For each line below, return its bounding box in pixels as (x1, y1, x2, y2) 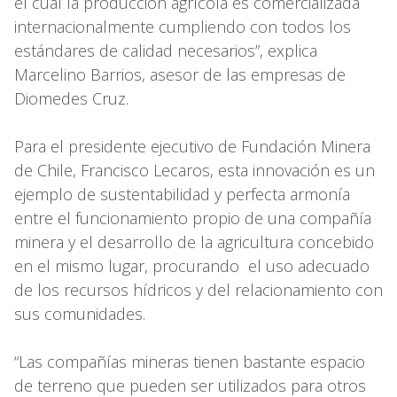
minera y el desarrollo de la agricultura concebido (14, 230, 374, 253)
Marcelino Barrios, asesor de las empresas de (14, 63, 346, 85)
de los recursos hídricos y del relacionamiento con (14, 278, 383, 300)
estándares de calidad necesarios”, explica (14, 39, 317, 61)
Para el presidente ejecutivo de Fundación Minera (14, 135, 370, 157)
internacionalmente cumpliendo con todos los (14, 15, 351, 37)
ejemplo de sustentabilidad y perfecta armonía (14, 183, 350, 205)
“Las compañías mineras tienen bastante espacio (14, 350, 365, 372)
